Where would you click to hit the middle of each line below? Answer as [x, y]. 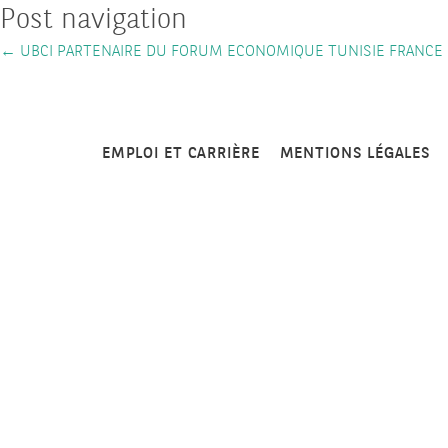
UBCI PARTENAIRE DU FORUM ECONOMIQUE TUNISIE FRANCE [229, 51]
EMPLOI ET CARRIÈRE [181, 153]
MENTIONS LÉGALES [355, 153]
